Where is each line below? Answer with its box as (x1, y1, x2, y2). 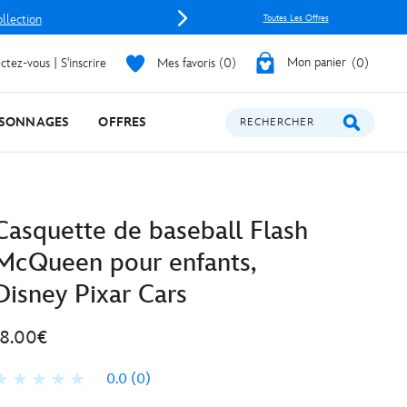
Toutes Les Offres (263, 13, 329, 24)
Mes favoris (157, 55, 215, 71)
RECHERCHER (240, 115, 314, 129)
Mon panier (287, 55, 346, 71)
